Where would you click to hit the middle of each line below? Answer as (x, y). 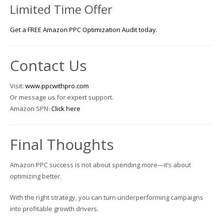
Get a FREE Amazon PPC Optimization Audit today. (84, 29)
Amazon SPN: (31, 108)
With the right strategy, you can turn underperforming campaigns (107, 197)
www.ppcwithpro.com (57, 86)
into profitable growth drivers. (54, 208)
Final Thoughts (62, 144)
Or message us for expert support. (62, 97)
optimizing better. (36, 176)
